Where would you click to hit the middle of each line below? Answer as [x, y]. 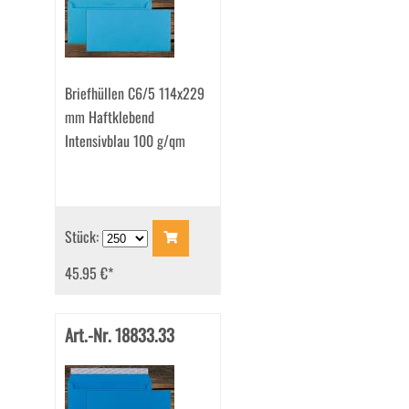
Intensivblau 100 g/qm [125, 141]
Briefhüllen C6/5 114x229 [134, 94]
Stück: [83, 236]
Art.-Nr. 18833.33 [119, 335]
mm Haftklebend [109, 117]
